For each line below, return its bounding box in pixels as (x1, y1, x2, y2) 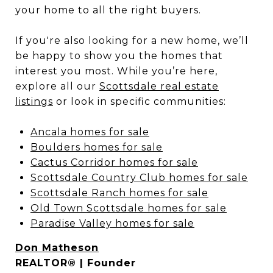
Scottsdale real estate (99, 80, 219, 92)
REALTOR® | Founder (15, 257, 136, 269)
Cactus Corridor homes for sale (30, 156, 198, 168)
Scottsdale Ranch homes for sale (30, 186, 208, 199)
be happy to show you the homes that (15, 49, 223, 62)
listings (15, 95, 53, 107)
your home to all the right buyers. (15, 4, 201, 16)
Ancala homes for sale (30, 126, 149, 138)
